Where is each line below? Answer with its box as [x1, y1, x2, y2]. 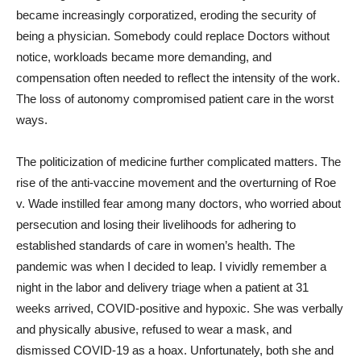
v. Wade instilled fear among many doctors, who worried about [16, 196, 341, 210]
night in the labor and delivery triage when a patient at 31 [16, 280, 309, 294]
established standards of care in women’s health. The [16, 238, 295, 252]
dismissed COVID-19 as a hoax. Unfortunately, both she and [16, 342, 334, 357]
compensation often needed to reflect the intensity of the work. [16, 70, 340, 85]
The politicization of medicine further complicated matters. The [16, 154, 341, 168]
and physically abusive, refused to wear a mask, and [16, 322, 292, 336]
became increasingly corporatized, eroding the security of [16, 7, 316, 22]
